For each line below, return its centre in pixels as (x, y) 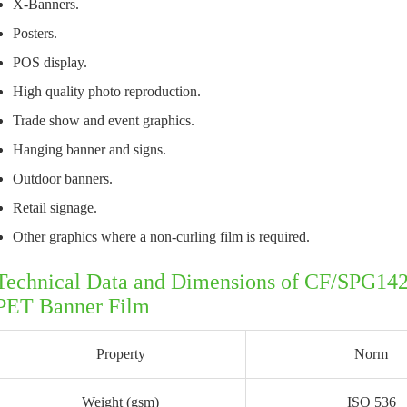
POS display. (50, 62)
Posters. (35, 33)
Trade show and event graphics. (104, 120)
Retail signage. (55, 208)
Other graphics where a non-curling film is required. (161, 237)
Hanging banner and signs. (89, 149)
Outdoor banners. (63, 179)
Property (120, 354)
